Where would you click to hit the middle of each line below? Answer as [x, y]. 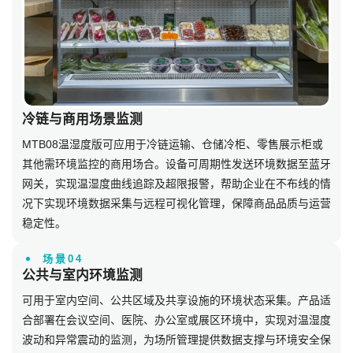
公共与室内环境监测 [82, 275]
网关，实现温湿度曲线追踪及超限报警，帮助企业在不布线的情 [176, 183]
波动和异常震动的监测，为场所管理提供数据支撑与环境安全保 [176, 339]
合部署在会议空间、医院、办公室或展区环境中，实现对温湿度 [176, 320]
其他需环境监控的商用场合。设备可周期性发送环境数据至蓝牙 [176, 163]
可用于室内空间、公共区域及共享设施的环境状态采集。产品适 [176, 300]
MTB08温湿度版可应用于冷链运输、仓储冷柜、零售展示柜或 [173, 144]
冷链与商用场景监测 [82, 119]
